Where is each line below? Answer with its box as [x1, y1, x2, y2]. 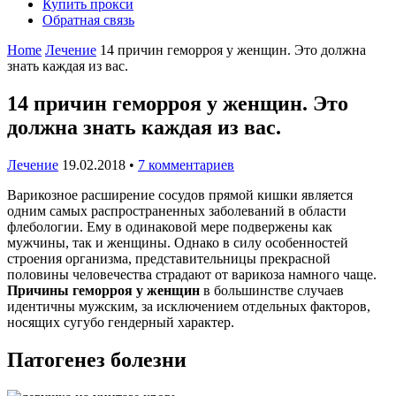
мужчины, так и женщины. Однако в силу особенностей [7, 234, 348, 250]
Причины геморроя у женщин [7, 282, 200, 298]
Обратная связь [42, 12, 134, 27]
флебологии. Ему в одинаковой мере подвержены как [7, 218, 332, 234]
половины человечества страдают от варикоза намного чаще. [7, 266, 377, 282]
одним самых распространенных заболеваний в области [7, 202, 346, 218]
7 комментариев [138, 156, 234, 172]
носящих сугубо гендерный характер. [7, 314, 234, 330]
